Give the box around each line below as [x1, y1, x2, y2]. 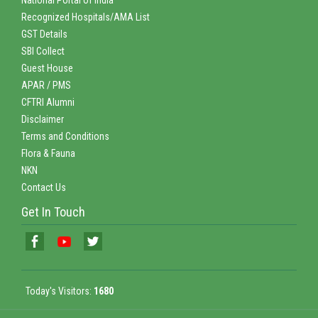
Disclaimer [21, 113, 64, 125]
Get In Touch [21, 204, 85, 219]
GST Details [21, 28, 67, 40]
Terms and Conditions [21, 130, 109, 142]
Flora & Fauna [21, 147, 75, 159]
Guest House [21, 62, 73, 74]
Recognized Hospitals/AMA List [21, 11, 150, 23]
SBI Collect [21, 45, 65, 57]
